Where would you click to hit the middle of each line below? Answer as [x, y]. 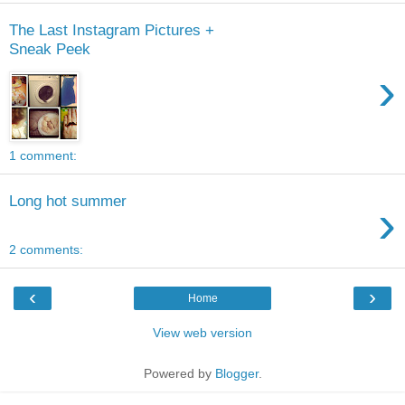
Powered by [179, 374]
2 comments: [46, 250]
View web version [202, 333]
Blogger [236, 374]
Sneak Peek [50, 48]
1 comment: [43, 156]
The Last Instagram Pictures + [112, 29]
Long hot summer [68, 200]
